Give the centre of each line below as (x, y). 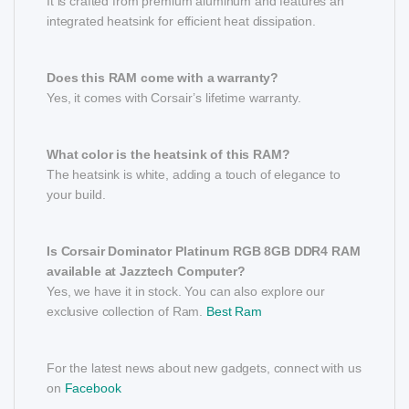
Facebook (93, 388)
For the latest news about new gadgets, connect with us (204, 368)
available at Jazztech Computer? (146, 272)
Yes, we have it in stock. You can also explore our (186, 292)
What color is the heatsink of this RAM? (168, 155)
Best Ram (234, 312)
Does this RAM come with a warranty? (163, 78)
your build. (76, 195)
